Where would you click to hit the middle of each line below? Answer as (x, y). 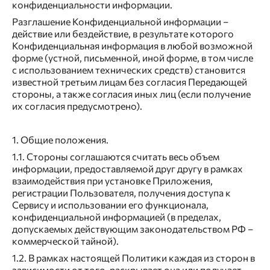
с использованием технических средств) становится (129, 70)
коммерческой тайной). (65, 241)
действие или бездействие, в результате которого (123, 34)
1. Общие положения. (60, 140)
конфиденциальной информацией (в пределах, (117, 217)
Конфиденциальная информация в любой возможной (132, 46)
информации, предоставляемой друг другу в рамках (127, 169)
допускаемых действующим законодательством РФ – (133, 229)
